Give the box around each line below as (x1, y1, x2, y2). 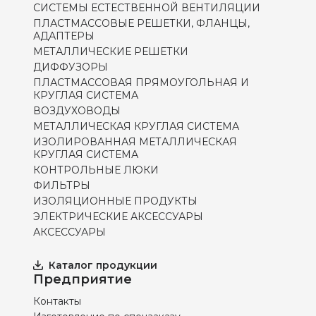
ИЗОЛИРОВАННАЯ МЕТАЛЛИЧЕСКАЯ (33, 135, 237, 149)
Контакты (33, 295, 81, 308)
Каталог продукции (49, 259, 157, 272)
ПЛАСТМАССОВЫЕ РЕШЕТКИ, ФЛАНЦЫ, (33, 17, 250, 30)
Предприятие (33, 272, 132, 288)
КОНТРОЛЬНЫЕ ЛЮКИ (33, 164, 159, 177)
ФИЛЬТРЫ (33, 179, 90, 193)
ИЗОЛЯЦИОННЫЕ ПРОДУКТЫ (33, 195, 197, 208)
